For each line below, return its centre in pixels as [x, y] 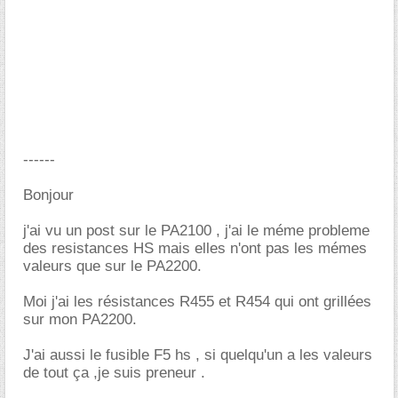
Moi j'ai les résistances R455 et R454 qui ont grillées [197, 302]
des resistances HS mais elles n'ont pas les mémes [195, 248]
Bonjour [48, 195]
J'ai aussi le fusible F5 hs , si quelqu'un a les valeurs [198, 355]
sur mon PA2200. [80, 319]
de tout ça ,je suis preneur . [114, 373]
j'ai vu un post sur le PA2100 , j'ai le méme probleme [196, 231]
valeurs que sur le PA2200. [112, 266]
